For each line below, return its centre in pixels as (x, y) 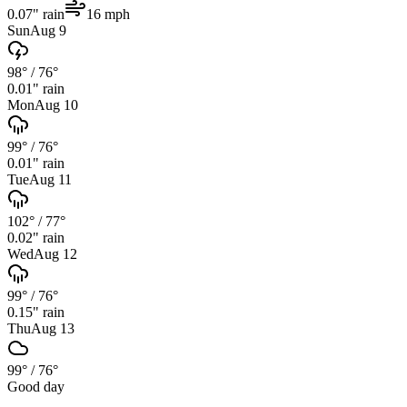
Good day (36, 386)
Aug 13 (53, 328)
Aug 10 (56, 104)
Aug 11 (50, 179)
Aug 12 (55, 253)
